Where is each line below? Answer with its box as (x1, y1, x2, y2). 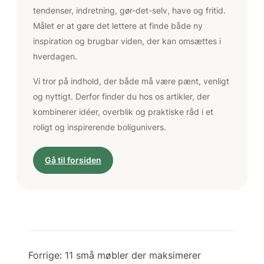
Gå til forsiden (45, 154, 101, 165)
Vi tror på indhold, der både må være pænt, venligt (33, 75, 229, 86)
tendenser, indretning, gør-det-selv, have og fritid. (33, 5, 226, 15)
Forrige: (28, 249, 62, 261)
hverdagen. (33, 51, 77, 61)
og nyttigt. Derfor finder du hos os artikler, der (33, 91, 210, 101)
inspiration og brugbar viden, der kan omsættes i (33, 35, 221, 46)
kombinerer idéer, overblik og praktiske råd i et (33, 106, 213, 117)
